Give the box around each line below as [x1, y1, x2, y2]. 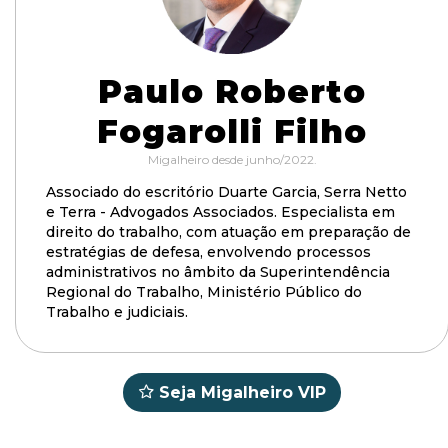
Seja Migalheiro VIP [159, 383, 326, 402]
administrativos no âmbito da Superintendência [46, 263, 390, 281]
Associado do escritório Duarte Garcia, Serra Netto [46, 183, 407, 201]
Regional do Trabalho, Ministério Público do [46, 283, 362, 301]
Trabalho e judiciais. [46, 303, 188, 321]
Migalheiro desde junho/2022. [147, 152, 317, 167]
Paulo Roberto [98, 72, 366, 111]
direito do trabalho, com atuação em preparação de [46, 223, 411, 241]
